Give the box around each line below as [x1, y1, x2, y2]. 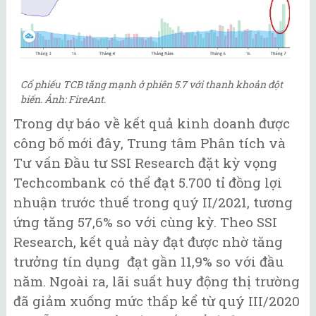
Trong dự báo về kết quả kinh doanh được [13, 114, 290, 133]
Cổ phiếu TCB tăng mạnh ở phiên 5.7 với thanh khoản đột [20, 78, 283, 92]
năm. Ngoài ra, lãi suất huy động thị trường [13, 272, 300, 291]
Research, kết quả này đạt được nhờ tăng [13, 233, 283, 251]
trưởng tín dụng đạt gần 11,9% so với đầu [13, 253, 284, 271]
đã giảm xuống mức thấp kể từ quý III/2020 [13, 292, 300, 310]
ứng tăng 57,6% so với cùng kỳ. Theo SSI [13, 213, 277, 231]
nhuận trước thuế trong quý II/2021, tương [13, 193, 293, 212]
